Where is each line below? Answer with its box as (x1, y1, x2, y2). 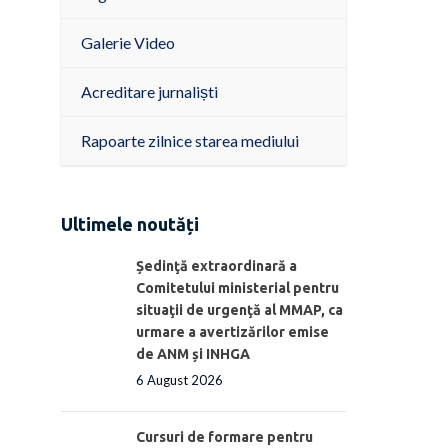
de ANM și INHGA (136, 345, 250, 362)
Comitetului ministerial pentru (136, 279, 339, 296)
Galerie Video (81, 33, 175, 52)
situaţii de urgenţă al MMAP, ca (136, 301, 343, 318)
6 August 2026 (136, 371, 223, 388)
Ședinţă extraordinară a (136, 257, 297, 274)
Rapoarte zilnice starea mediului (81, 131, 299, 150)
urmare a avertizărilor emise (136, 323, 329, 340)
